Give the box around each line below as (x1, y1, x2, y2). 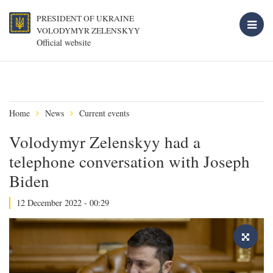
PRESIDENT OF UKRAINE (37, 13, 134, 24)
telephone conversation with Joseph (9, 151, 250, 172)
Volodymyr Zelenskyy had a (9, 131, 200, 153)
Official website (37, 37, 91, 48)
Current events (79, 107, 129, 119)
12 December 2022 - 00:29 (16, 197, 109, 208)
